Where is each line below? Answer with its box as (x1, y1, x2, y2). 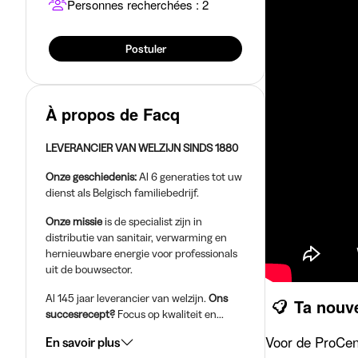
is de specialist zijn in (102, 214, 202, 229)
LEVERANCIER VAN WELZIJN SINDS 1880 (46, 141, 238, 155)
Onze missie (46, 214, 102, 229)
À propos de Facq (46, 102, 180, 125)
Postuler (125, 42, 166, 56)
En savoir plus (46, 334, 120, 350)
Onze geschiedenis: (46, 169, 137, 184)
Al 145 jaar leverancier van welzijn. (46, 291, 209, 305)
